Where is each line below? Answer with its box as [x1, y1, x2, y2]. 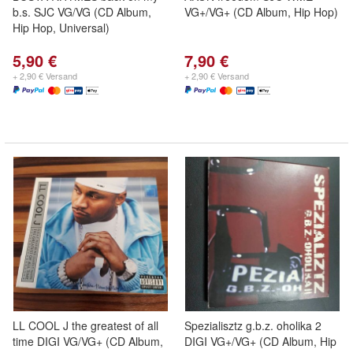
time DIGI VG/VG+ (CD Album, [13, 333, 163, 349]
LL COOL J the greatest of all [13, 318, 158, 333]
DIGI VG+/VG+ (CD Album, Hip [184, 333, 336, 349]
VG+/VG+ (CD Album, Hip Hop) [184, 4, 338, 20]
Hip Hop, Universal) [13, 20, 110, 35]
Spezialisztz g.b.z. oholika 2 [184, 318, 321, 333]
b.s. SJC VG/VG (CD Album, [13, 4, 151, 20]
